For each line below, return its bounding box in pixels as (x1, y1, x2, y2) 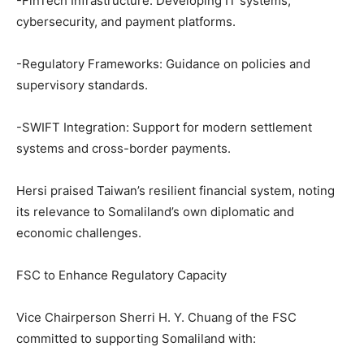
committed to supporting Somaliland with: (16, 331, 256, 346)
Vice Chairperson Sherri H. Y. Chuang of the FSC (16, 310, 297, 325)
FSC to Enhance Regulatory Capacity (16, 267, 227, 283)
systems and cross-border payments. (16, 141, 231, 156)
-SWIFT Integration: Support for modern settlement (16, 119, 312, 135)
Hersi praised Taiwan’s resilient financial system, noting (16, 183, 335, 198)
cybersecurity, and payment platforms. (16, 14, 236, 29)
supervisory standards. (16, 77, 148, 93)
